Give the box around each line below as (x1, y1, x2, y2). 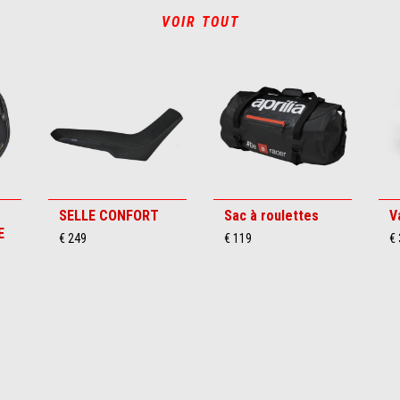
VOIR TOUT (161, 12, 239, 30)
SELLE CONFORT (59, 206, 159, 224)
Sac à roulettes (224, 206, 319, 224)
